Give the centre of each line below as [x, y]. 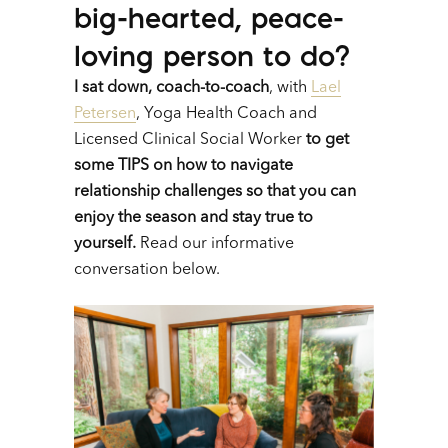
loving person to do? [212, 56]
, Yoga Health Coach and [226, 114]
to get [327, 140]
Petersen [105, 114]
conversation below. [147, 270]
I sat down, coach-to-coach [171, 88]
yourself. [107, 244]
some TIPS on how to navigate [183, 166]
